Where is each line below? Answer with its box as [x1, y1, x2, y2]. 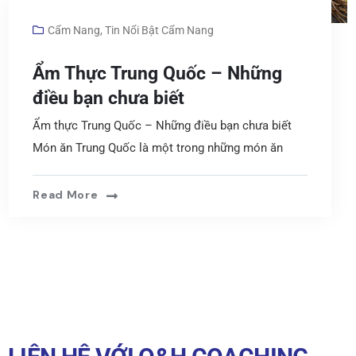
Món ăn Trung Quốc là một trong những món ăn [33, 140, 284, 155]
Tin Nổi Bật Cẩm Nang [105, 23, 215, 37]
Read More [33, 187, 99, 202]
